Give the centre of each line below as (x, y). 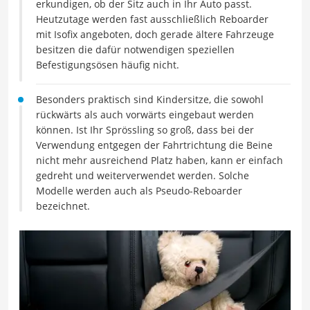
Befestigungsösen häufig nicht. (108, 65)
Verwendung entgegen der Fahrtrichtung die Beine (154, 145)
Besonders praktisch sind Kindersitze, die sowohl (150, 99)
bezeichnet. (63, 206)
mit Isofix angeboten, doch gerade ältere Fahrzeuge (155, 34)
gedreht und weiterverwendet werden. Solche (143, 175)
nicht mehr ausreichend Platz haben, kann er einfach (159, 160)
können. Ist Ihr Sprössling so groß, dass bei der (145, 130)
